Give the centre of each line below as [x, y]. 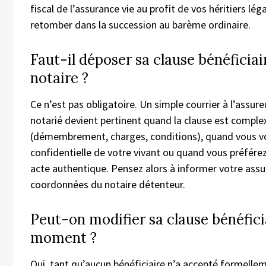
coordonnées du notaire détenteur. [108, 184]
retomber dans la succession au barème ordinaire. [140, 24]
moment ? [64, 237]
